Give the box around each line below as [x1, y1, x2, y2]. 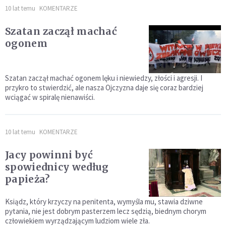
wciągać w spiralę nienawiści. [5, 92, 95, 102]
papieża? [5, 173, 50, 185]
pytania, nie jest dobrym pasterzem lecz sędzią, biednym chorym [5, 206, 206, 216]
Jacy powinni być [5, 148, 93, 161]
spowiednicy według [5, 160, 109, 173]
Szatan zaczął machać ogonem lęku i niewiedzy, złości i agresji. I [5, 73, 202, 83]
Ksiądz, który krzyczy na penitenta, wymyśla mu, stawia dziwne [5, 196, 203, 206]
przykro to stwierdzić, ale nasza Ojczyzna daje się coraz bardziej [5, 82, 203, 92]
